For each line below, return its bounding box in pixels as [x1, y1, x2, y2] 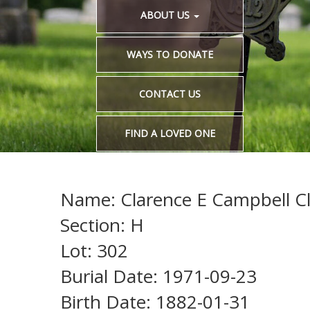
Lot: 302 [60, 238, 128, 264]
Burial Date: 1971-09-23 [60, 264, 257, 289]
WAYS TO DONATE [127, 48, 214, 62]
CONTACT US [139, 87, 201, 101]
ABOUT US [140, 8, 193, 22]
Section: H [60, 212, 144, 238]
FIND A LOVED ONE [125, 127, 216, 140]
